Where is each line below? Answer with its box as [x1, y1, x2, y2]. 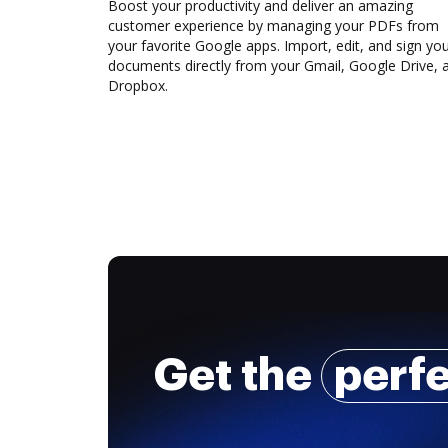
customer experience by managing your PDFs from [108, 16, 439, 35]
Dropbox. [108, 76, 168, 95]
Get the [154, 354, 321, 398]
